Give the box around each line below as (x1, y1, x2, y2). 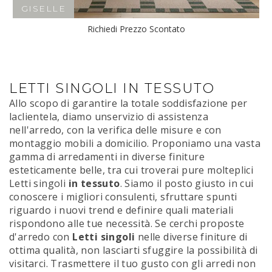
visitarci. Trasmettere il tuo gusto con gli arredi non (9, 257, 256, 271)
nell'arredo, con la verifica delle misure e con (9, 123, 222, 137)
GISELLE (21, 3, 66, 15)
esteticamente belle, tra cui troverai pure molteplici (9, 163, 254, 177)
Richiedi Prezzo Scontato (87, 23, 185, 35)
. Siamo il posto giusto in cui (120, 177, 254, 191)
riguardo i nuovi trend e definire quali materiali (9, 203, 234, 217)
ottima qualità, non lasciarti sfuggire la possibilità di (9, 243, 258, 257)
